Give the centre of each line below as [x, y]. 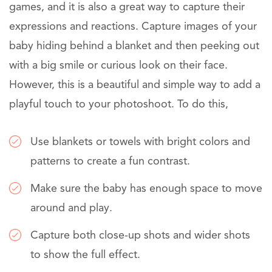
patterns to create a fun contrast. [110, 162]
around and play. [71, 209]
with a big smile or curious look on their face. [118, 66]
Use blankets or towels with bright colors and [140, 142]
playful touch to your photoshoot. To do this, [119, 105]
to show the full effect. [85, 255]
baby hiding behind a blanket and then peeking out [134, 46]
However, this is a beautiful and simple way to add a [135, 85]
